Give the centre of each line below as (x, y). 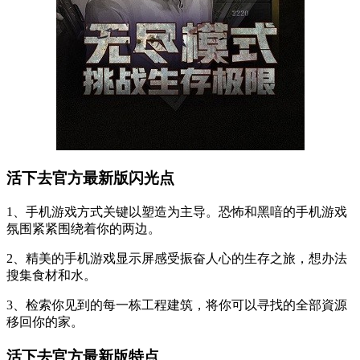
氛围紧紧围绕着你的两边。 (84, 229)
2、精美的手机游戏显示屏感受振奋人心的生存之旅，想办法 (177, 259)
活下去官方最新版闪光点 (90, 178)
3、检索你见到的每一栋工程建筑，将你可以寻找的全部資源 (177, 305)
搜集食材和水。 (51, 276)
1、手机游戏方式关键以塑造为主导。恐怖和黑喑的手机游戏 (177, 212)
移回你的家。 (45, 322)
